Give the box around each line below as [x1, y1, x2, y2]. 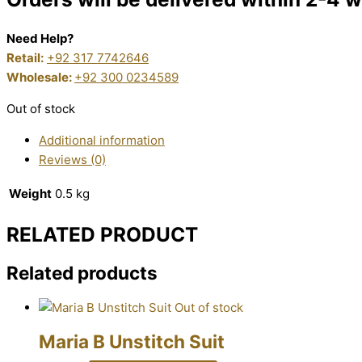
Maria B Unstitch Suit [39, 330, 225, 353]
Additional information [39, 132, 165, 148]
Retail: [6, 49, 44, 65]
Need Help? [6, 30, 74, 46]
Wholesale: [6, 69, 74, 85]
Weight [9, 185, 52, 201]
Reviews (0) [39, 151, 106, 167]
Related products [6, 262, 158, 284]
